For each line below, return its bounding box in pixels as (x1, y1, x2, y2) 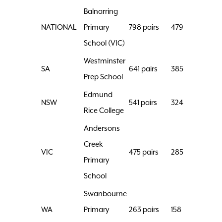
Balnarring (84, 7, 118, 16)
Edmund (84, 90, 112, 99)
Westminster (84, 56, 125, 65)
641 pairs (129, 64, 158, 73)
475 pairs (129, 148, 159, 157)
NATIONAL (41, 23, 76, 32)
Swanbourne (84, 189, 127, 198)
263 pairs (129, 205, 159, 214)
